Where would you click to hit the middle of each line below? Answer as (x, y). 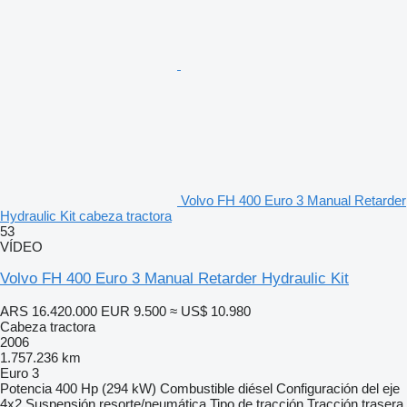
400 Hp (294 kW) (106, 388)
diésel (255, 388)
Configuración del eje (338, 388)
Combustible (197, 388)
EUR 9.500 (134, 311)
